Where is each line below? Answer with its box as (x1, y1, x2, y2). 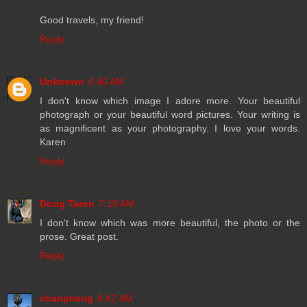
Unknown (40, 76, 84, 88)
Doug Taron (40, 198, 95, 210)
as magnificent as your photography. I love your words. (40, 123, 300, 134)
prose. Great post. (40, 231, 119, 243)
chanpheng (40, 293, 93, 304)
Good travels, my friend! (40, 14, 144, 26)
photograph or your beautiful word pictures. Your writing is (40, 109, 300, 121)
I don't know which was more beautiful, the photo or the (40, 217, 300, 229)
